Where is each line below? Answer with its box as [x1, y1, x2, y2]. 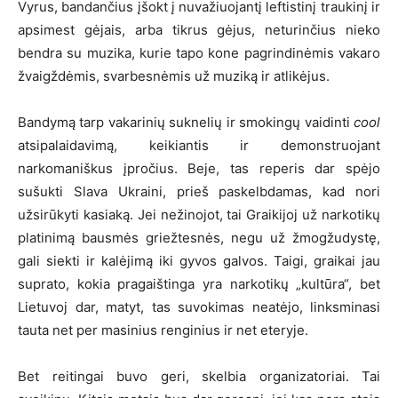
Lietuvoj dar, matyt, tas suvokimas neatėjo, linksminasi [18, 298, 380, 315]
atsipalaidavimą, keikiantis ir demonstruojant [18, 136, 380, 154]
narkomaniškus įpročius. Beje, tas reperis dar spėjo [18, 159, 380, 177]
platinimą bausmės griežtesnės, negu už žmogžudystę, [18, 228, 380, 246]
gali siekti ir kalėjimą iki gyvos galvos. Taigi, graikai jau [18, 251, 380, 269]
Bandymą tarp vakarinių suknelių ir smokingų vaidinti [18, 113, 354, 131]
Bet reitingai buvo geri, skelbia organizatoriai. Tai [18, 367, 380, 385]
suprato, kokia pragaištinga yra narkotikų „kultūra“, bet [18, 275, 380, 292]
